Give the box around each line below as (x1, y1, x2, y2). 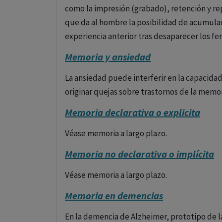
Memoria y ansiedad (65, 51, 151, 63)
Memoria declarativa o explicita (65, 106, 200, 118)
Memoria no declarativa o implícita (65, 148, 214, 160)
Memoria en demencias (65, 189, 163, 202)
